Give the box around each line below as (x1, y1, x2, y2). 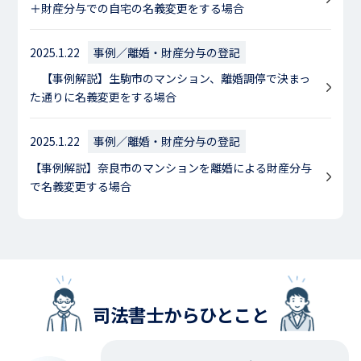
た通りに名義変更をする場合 (30, 89, 177, 106)
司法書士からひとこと (92, 301, 269, 328)
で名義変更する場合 (30, 178, 132, 195)
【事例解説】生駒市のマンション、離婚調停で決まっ (30, 70, 311, 87)
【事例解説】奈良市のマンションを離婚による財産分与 (30, 160, 313, 176)
